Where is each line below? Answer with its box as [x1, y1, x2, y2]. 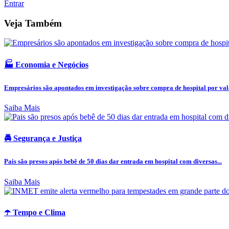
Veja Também [4, 17, 62, 29]
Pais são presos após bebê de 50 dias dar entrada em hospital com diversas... [4, 157, 222, 166]
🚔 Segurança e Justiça [4, 134, 82, 143]
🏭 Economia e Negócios [4, 60, 88, 69]
